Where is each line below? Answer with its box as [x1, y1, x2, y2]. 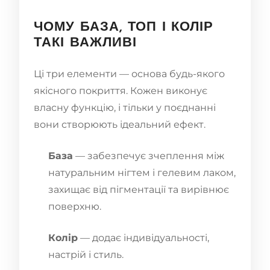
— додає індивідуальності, [78, 231, 209, 243]
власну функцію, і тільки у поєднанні [34, 101, 216, 113]
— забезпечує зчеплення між [73, 149, 224, 162]
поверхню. [48, 200, 101, 212]
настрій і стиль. [48, 248, 124, 260]
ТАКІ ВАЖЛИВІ [34, 36, 137, 50]
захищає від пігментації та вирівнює [48, 183, 229, 195]
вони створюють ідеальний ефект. [34, 118, 206, 130]
